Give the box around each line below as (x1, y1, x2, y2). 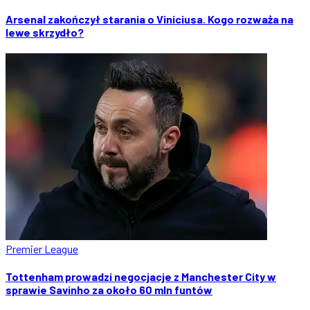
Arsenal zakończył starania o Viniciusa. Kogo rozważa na (6, 12, 293, 26)
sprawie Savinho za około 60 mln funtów (6, 283, 212, 297)
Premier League (6, 242, 78, 256)
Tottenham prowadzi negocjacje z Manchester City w (6, 270, 276, 284)
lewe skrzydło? (6, 25, 84, 39)
